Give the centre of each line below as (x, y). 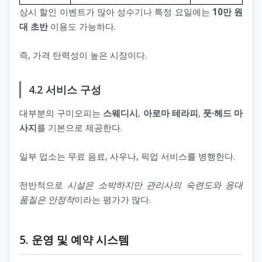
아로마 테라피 (170, 113)
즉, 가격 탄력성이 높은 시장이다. (83, 55)
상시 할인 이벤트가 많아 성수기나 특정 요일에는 (116, 12)
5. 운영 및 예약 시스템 (74, 239)
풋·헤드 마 (223, 113)
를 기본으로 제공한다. (80, 127)
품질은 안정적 (47, 199)
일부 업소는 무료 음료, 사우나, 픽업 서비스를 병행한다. (127, 156)
